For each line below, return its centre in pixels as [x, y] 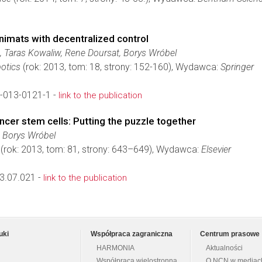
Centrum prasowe [230, 234]
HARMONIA [116, 248]
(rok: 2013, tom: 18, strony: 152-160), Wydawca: [120, 67]
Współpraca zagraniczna [132, 234]
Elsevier [216, 149]
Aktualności [224, 248]
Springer [237, 67]
